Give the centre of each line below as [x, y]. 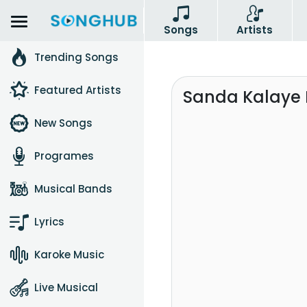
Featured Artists [78, 90]
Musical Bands [73, 189]
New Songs [63, 123]
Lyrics [49, 222]
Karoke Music [69, 255]
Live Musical [66, 287]
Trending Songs [76, 57]
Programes [64, 156]
